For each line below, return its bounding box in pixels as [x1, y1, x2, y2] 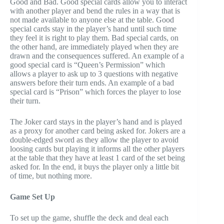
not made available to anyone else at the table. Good [10, 15, 174, 24]
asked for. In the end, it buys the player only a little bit [10, 162, 179, 171]
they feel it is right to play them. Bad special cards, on [10, 33, 178, 42]
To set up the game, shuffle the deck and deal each [10, 213, 168, 222]
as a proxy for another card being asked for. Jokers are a [10, 126, 185, 135]
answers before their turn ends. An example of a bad [10, 78, 174, 87]
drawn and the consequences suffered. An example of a [10, 51, 184, 60]
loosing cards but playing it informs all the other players [10, 144, 184, 153]
